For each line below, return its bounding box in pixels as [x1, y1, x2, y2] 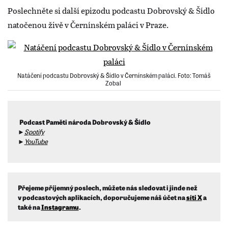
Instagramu [41, 202, 79, 212]
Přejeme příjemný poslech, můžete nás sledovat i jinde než [17, 182, 197, 192]
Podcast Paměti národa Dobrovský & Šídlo [19, 117, 152, 127]
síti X [186, 192, 202, 202]
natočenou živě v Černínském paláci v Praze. [8, 19, 168, 31]
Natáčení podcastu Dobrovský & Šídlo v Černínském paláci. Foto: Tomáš [17, 71, 211, 80]
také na [17, 202, 41, 212]
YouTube [24, 136, 48, 147]
